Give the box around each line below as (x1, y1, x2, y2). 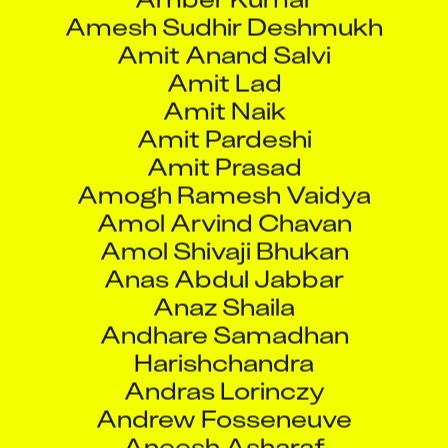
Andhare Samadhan (99, 299, 349, 333)
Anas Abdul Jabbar (104, 243, 344, 277)
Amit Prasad (146, 131, 302, 165)
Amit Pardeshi (136, 103, 312, 137)
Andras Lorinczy (123, 355, 325, 389)
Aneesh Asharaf (123, 411, 325, 445)
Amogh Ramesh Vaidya (77, 159, 371, 193)
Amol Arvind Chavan (96, 187, 352, 221)
